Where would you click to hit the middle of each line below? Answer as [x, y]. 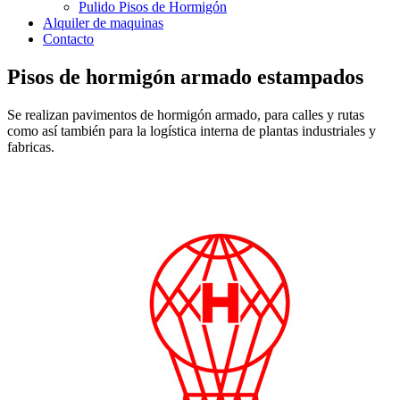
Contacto [68, 39]
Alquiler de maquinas [103, 23]
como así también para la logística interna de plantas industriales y [192, 131]
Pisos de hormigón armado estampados [185, 77]
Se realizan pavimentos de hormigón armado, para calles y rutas [186, 115]
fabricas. [31, 147]
